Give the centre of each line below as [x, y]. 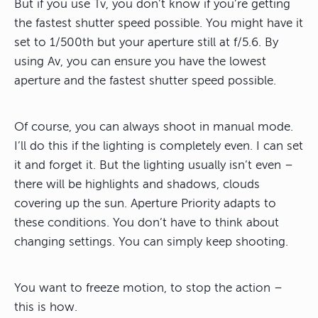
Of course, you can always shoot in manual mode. [154, 126]
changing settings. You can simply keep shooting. [151, 241]
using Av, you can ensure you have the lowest [140, 61]
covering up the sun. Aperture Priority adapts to [145, 203]
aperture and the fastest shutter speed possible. [145, 80]
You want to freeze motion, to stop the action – [148, 287]
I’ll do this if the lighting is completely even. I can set [159, 146]
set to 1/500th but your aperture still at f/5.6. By [146, 42]
